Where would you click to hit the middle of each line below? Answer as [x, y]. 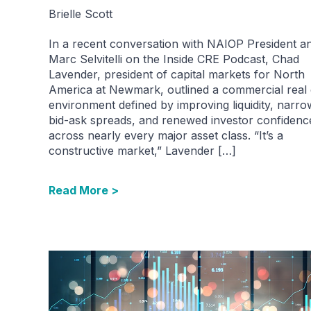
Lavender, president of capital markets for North [177, 74]
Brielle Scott [81, 14]
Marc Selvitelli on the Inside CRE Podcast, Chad [174, 59]
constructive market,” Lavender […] [142, 150]
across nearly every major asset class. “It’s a [166, 135]
